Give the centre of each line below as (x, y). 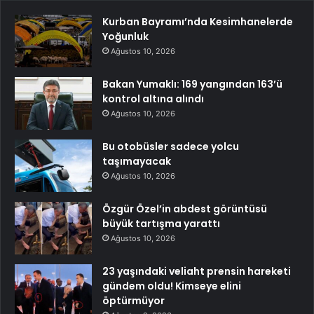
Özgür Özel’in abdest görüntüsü (185, 209)
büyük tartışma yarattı (161, 223)
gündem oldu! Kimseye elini (172, 286)
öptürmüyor (134, 300)
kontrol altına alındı (153, 98)
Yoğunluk (125, 36)
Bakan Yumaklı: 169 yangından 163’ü (192, 84)
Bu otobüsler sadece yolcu (171, 146)
